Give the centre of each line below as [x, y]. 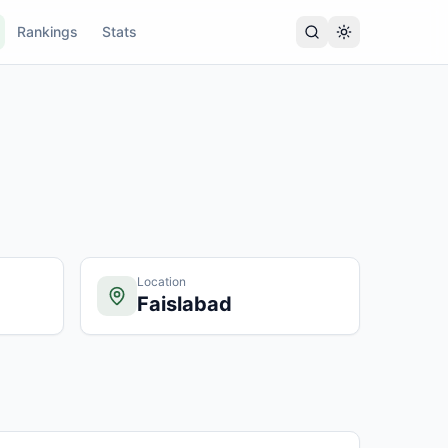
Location [161, 281]
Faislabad [184, 304]
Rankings [47, 31]
